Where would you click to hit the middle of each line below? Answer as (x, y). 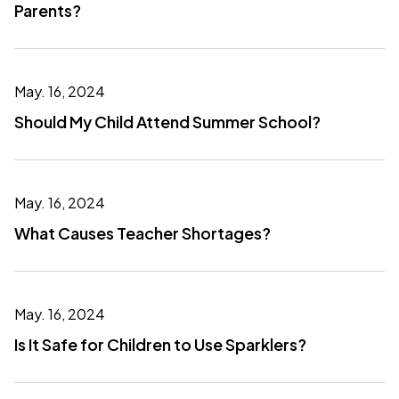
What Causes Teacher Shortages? (142, 233)
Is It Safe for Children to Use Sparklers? (160, 344)
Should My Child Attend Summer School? (167, 122)
